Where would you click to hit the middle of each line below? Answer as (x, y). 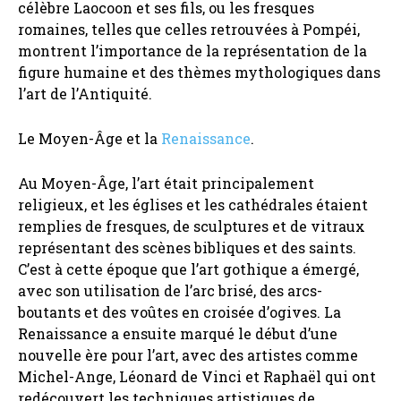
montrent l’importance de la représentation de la (192, 51)
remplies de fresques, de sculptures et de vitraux (192, 226)
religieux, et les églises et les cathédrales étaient (193, 205)
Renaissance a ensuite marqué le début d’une (178, 334)
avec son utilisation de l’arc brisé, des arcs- (170, 291)
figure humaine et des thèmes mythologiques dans (199, 73)
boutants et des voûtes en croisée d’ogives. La (179, 312)
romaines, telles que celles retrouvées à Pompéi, (189, 30)
